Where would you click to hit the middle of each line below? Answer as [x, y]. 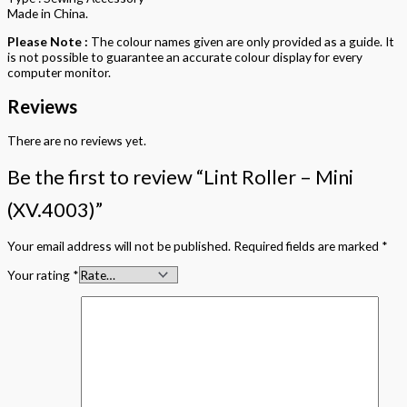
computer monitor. [59, 73]
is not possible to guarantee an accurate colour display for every [185, 57]
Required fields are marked [308, 246]
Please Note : [48, 42]
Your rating [40, 275]
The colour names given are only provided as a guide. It [241, 42]
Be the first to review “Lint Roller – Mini [180, 176]
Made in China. [48, 14]
